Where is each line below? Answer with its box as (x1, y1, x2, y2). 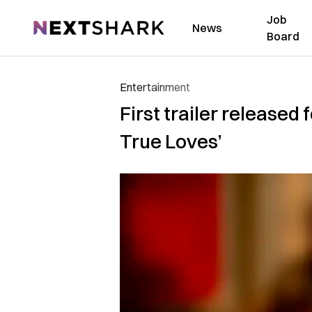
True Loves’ (120, 130, 222, 153)
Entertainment (120, 80, 190, 94)
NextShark (33, 19, 85, 33)
